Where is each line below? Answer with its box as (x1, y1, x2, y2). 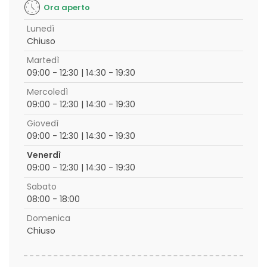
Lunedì (27, 23, 54, 35)
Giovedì (27, 117, 58, 129)
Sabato (27, 181, 57, 193)
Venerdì (27, 149, 61, 161)
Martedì (27, 54, 59, 66)
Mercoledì (27, 86, 68, 98)
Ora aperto (44, 2, 90, 13)
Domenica (27, 212, 70, 224)
